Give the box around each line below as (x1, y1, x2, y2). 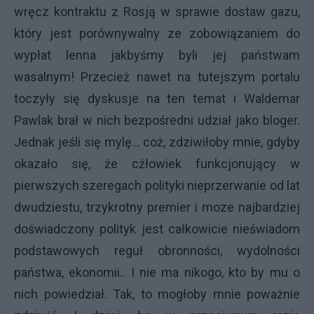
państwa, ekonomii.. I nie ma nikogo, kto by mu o (14, 265, 300, 280)
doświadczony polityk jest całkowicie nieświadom (14, 221, 300, 236)
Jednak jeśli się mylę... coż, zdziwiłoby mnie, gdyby (14, 135, 300, 149)
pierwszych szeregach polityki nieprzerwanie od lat (14, 178, 300, 193)
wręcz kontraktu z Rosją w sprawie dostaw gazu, (14, 4, 300, 19)
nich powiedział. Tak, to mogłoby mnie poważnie (14, 287, 300, 301)
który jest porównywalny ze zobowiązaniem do (14, 26, 300, 41)
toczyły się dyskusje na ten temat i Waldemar (14, 91, 300, 106)
